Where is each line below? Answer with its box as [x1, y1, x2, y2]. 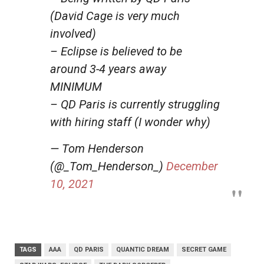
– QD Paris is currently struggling [50, 97, 220, 111]
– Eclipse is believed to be [50, 44, 182, 58]
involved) [50, 26, 96, 41]
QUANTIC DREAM [116, 245, 169, 253]
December [166, 159, 218, 173]
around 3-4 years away [50, 61, 166, 76]
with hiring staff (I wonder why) [50, 114, 210, 129]
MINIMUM [50, 79, 102, 94]
